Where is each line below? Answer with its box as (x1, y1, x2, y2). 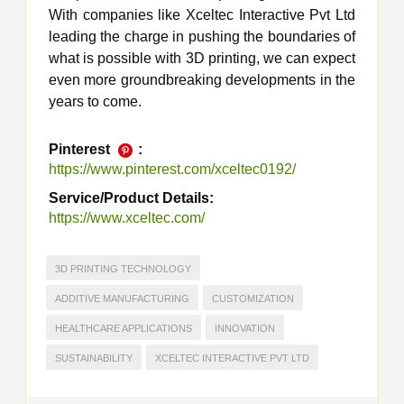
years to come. (49, 93, 142, 109)
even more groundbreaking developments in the (49, 71, 355, 87)
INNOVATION (215, 322, 275, 334)
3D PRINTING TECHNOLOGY (55, 262, 191, 274)
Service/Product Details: (49, 189, 214, 206)
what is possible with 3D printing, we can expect (49, 50, 355, 66)
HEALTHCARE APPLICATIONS (55, 322, 192, 334)
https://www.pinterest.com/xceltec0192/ (49, 161, 296, 177)
